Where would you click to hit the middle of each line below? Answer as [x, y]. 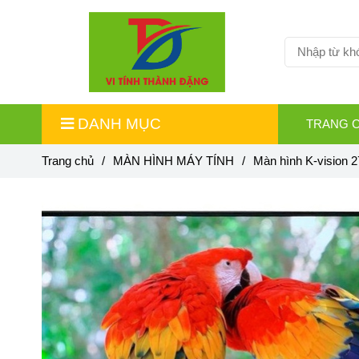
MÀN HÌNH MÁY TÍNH [173, 160]
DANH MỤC [119, 123]
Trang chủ [68, 160]
